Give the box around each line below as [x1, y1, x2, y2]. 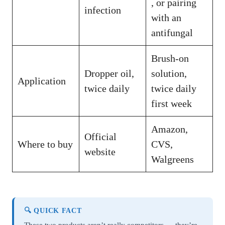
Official [84, 131, 117, 143]
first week [151, 98, 192, 109]
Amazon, [151, 124, 188, 135]
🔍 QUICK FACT [24, 207, 82, 215]
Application [18, 75, 66, 87]
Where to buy [18, 139, 73, 150]
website [84, 146, 116, 158]
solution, [151, 68, 187, 79]
